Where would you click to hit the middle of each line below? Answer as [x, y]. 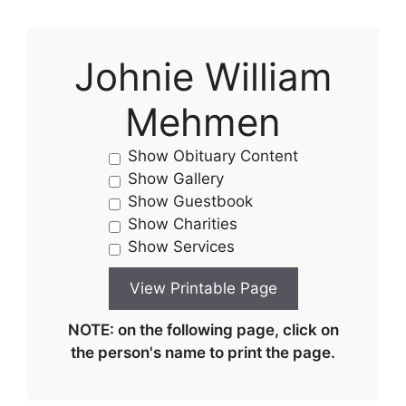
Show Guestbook [190, 201]
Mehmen [203, 122]
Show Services [181, 246]
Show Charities [182, 224]
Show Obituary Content [213, 156]
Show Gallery [175, 179]
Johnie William [203, 77]
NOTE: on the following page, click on [203, 330]
